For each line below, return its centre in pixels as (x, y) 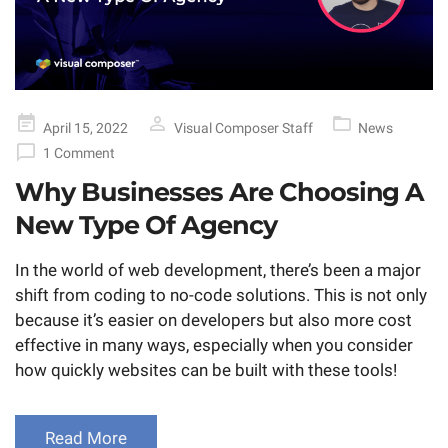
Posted (37, 122)
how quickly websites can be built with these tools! (206, 370)
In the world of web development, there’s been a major (218, 270)
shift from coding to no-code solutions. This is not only (221, 295)
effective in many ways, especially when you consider (214, 345)
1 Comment (79, 153)
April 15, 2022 (85, 128)
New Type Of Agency (146, 225)
